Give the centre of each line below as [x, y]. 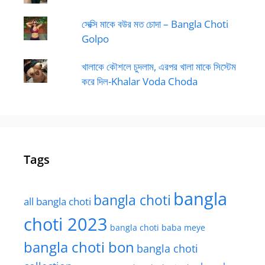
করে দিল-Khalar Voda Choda [139, 81]
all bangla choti [57, 201]
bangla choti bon [79, 247]
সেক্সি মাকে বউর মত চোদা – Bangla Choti [155, 24]
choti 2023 [66, 224]
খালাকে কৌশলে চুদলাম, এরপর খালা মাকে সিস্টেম [159, 66]
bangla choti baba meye [158, 227]
